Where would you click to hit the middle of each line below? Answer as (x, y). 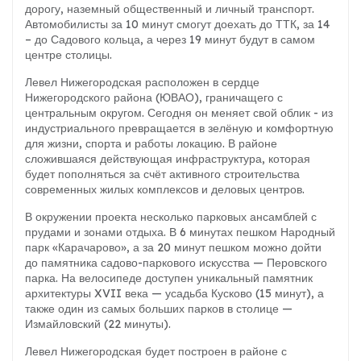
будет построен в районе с (216, 352)
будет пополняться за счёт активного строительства (162, 174)
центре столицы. (68, 55)
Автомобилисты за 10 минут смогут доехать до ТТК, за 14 (177, 25)
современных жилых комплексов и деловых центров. (165, 190)
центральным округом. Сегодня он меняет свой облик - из (179, 113)
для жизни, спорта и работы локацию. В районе (151, 144)
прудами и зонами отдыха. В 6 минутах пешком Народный (180, 232)
